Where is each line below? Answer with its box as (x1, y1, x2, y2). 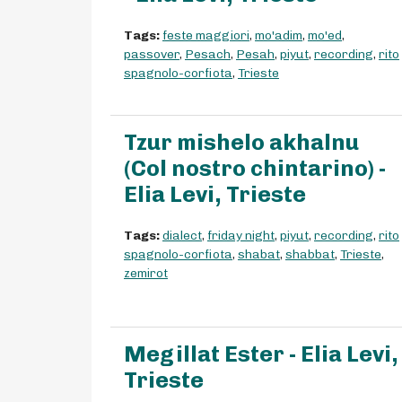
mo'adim (255, 28, 302, 44)
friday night (207, 228, 275, 244)
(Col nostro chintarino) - (124, 155, 386, 182)
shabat (238, 247, 280, 263)
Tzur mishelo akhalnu (124, 129, 359, 156)
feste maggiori (162, 28, 249, 44)
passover (124, 47, 179, 63)
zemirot (124, 266, 168, 282)
